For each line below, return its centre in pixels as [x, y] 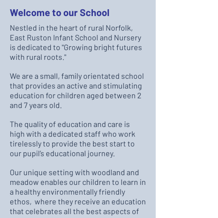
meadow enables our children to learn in [78, 182]
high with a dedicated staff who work [73, 134]
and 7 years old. [36, 105]
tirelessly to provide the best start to [72, 143]
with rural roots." [38, 57]
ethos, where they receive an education [78, 201]
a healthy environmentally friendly [67, 191]
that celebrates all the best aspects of [74, 211]
